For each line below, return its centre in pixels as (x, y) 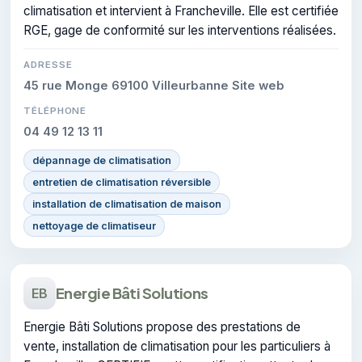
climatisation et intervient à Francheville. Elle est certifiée (181, 11)
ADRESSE (48, 64)
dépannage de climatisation (102, 160)
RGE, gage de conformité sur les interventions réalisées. (180, 30)
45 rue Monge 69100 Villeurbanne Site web (154, 85)
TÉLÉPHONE (55, 110)
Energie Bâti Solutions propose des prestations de (162, 326)
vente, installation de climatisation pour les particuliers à (177, 346)
